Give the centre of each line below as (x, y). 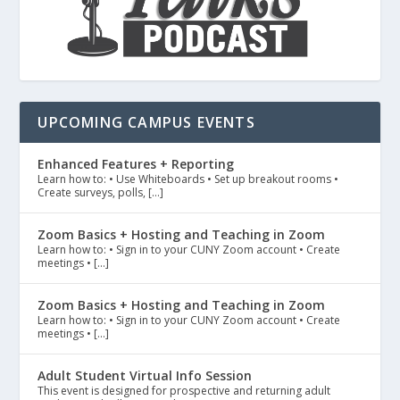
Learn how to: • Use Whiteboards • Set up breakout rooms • (188, 179)
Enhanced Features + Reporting (136, 164)
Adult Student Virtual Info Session (145, 376)
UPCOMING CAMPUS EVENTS (146, 123)
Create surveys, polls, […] (101, 193)
